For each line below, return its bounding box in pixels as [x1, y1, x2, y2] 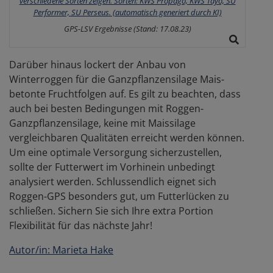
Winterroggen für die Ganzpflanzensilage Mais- [9, 72, 224, 86]
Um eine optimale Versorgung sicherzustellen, [9, 145, 222, 159]
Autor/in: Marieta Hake [9, 243, 113, 257]
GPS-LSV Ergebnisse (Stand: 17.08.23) [63, 23, 191, 34]
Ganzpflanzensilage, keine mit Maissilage [9, 116, 196, 130]
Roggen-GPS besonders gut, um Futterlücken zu [9, 189, 229, 203]
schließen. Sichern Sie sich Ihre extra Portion [9, 204, 213, 218]
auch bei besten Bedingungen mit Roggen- [9, 101, 204, 115]
